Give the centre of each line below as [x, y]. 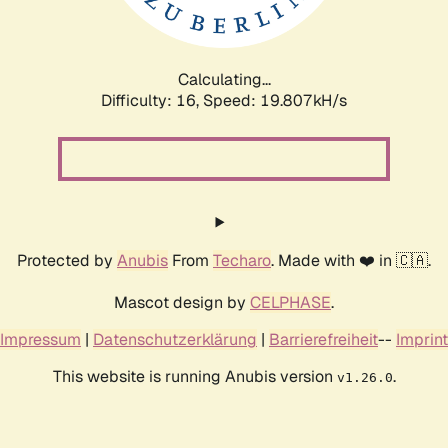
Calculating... [224, 79]
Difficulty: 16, [152, 100]
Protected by [67, 260]
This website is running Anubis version [194, 376]
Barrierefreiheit [323, 339]
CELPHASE [290, 302]
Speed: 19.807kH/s [275, 100]
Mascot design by [182, 302]
